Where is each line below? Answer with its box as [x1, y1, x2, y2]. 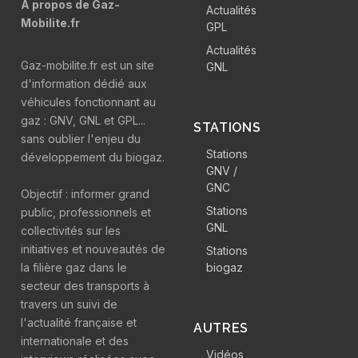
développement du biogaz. [21, 150, 165, 164]
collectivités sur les [21, 224, 121, 237]
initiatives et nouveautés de [21, 242, 165, 256]
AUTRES [193, 320, 249, 336]
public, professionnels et [21, 205, 151, 219]
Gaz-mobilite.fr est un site [21, 58, 154, 72]
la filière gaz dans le [21, 261, 127, 274]
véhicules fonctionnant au [21, 95, 156, 109]
